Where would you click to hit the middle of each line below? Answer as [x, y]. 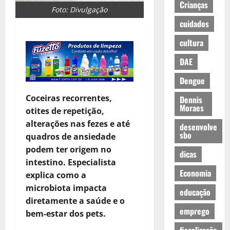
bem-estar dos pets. [66, 213]
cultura [191, 43]
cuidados [194, 24]
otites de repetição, [65, 111]
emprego [194, 211]
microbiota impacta [66, 188]
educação [195, 192]
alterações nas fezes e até [78, 123]
